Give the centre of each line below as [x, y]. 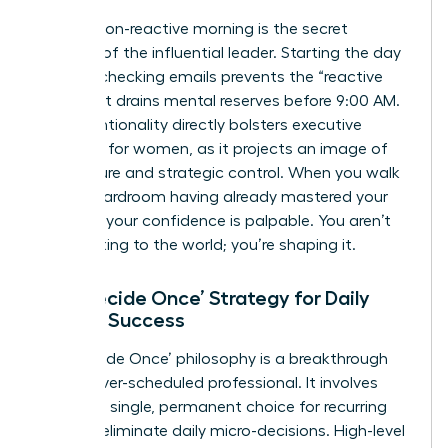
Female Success [111, 319]
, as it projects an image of [288, 148]
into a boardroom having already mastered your [212, 196]
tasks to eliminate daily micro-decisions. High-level [221, 430]
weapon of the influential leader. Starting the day [219, 52]
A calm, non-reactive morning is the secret [192, 28]
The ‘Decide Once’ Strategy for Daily [203, 297]
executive [327, 124]
